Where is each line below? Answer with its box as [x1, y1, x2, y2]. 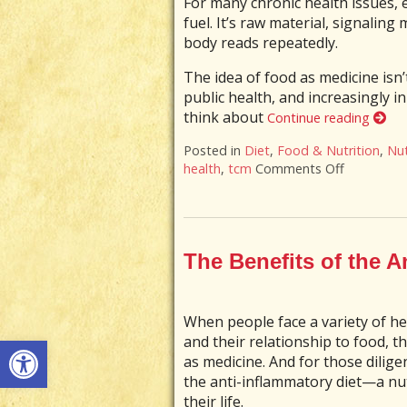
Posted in [183, 142, 244, 160]
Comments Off [254, 160, 344, 178]
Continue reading [266, 109, 373, 127]
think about [183, 107, 267, 128]
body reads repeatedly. [183, 33, 338, 54]
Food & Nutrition [276, 142, 380, 160]
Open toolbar [8, 329, 106, 369]
